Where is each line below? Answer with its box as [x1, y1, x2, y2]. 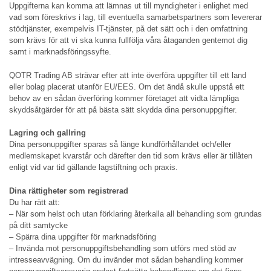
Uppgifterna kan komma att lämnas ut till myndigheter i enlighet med [9, 1, 248, 11]
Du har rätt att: [9, 197, 60, 207]
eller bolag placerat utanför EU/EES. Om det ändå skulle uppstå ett [9, 82, 244, 91]
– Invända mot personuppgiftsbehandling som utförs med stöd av [9, 243, 237, 253]
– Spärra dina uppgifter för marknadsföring [9, 232, 156, 241]
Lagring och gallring [9, 128, 86, 138]
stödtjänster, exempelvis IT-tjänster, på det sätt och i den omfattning [9, 24, 247, 34]
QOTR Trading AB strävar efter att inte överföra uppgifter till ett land [9, 70, 246, 80]
